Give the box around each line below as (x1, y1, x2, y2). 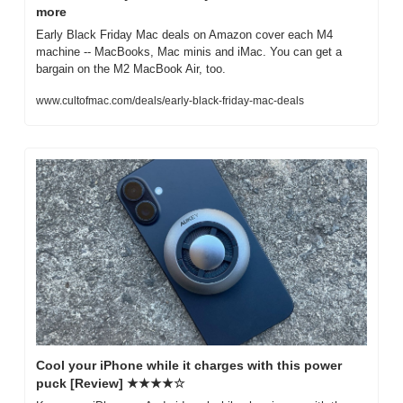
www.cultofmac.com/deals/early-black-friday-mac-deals (36, 94, 304, 107)
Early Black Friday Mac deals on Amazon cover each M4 (36, 27, 333, 41)
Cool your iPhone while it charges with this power (36, 357, 342, 372)
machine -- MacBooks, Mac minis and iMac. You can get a (36, 44, 342, 58)
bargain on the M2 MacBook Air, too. (36, 61, 226, 76)
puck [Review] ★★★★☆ (36, 375, 185, 390)
